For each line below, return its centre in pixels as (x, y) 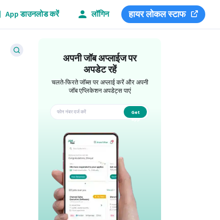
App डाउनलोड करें (32, 14)
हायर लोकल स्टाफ (157, 14)
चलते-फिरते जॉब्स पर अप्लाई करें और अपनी (100, 82)
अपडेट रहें (100, 70)
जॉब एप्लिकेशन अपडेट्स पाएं (100, 91)
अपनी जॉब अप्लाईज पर (100, 59)
